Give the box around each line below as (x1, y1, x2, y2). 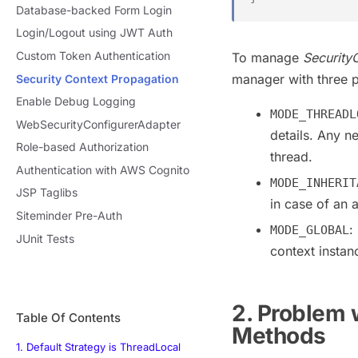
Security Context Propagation (16, 71, 179, 86)
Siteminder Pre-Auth (16, 209, 122, 223)
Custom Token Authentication (16, 48, 170, 62)
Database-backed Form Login (16, 2, 172, 17)
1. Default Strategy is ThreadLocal (16, 340, 181, 353)
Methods (232, 322, 326, 350)
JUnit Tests (16, 231, 74, 245)
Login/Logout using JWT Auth (16, 26, 173, 40)
